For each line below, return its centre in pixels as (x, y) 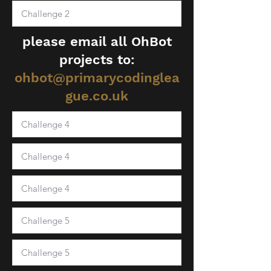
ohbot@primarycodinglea (97, 78)
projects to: (97, 60)
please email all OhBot (97, 41)
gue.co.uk (97, 96)
